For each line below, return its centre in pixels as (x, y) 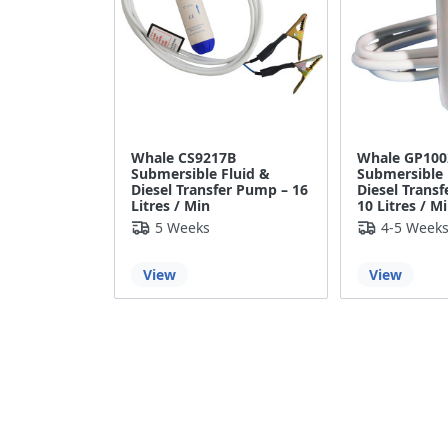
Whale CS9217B (183, 157)
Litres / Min (170, 205)
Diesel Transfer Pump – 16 (219, 189)
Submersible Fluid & (200, 173)
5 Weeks (182, 227)
